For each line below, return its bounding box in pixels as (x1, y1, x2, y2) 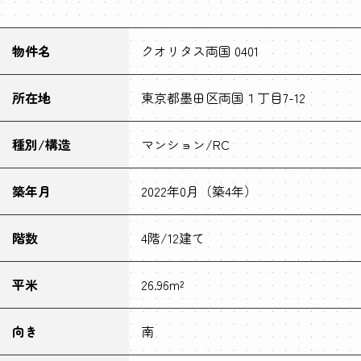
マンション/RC (141, 135, 230, 154)
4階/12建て (141, 228, 205, 247)
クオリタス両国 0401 (141, 41, 259, 60)
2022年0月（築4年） (141, 181, 257, 201)
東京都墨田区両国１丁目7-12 (141, 88, 305, 107)
